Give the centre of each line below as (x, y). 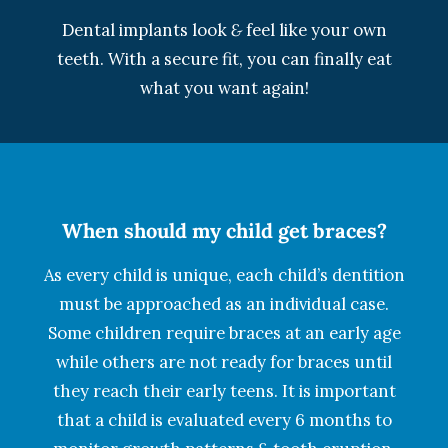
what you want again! (224, 88)
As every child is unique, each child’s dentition (224, 275)
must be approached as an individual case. (224, 304)
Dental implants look (146, 30)
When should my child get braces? (224, 231)
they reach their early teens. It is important (224, 391)
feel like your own (314, 30)
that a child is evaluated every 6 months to (224, 420)
